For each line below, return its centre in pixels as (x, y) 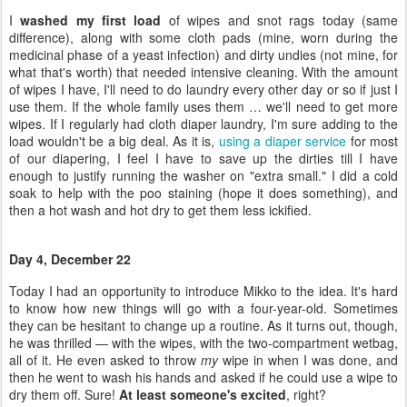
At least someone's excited (203, 269)
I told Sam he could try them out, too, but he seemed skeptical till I (203, 304)
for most (372, 16)
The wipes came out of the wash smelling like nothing (177, 390)
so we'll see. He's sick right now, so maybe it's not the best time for (203, 338)
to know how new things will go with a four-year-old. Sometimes (203, 183)
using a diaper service (282, 16)
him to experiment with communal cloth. (123, 356)
